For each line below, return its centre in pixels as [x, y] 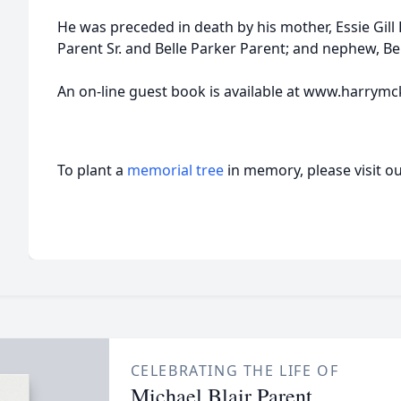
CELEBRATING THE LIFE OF [235, 371]
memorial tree [175, 170]
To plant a [92, 170]
